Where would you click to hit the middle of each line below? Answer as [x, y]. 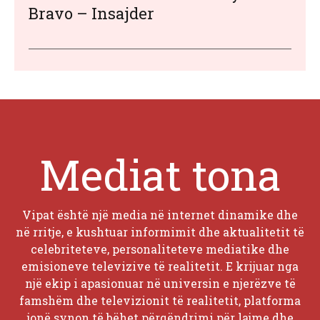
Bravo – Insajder [91, 14]
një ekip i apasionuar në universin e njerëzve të [160, 284]
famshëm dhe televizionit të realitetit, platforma [160, 301]
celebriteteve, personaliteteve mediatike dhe [160, 249]
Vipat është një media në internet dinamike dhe [160, 215]
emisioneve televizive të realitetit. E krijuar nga [160, 266]
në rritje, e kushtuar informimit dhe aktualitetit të [160, 232]
